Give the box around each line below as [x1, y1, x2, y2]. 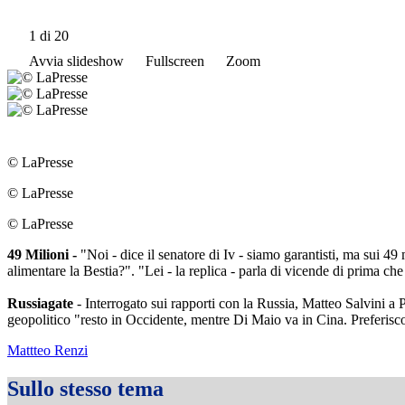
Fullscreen [146, 52, 204, 69]
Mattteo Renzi [7, 342, 88, 358]
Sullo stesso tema [7, 376, 164, 400]
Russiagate [7, 295, 77, 311]
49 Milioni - [7, 246, 77, 262]
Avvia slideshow [29, 52, 124, 69]
